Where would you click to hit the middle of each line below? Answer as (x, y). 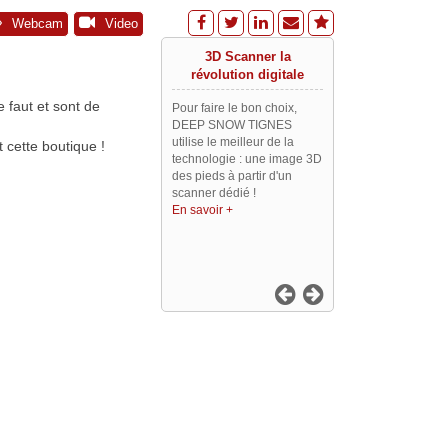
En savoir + (202, 209)
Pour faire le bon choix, (234, 107)
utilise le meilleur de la (233, 141)
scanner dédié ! (214, 192)
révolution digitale (247, 74)
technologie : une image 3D (247, 158)
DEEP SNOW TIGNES (232, 124)
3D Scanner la (247, 56)
